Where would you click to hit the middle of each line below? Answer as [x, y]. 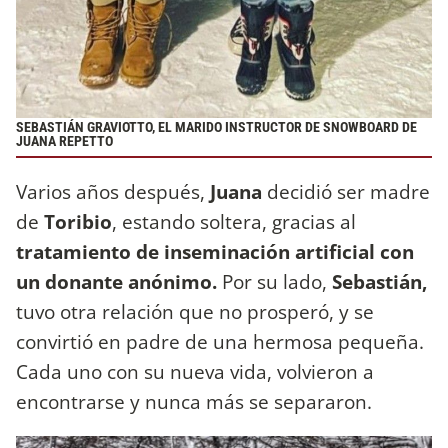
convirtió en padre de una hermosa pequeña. [220, 342]
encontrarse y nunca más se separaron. [196, 402]
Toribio [75, 222]
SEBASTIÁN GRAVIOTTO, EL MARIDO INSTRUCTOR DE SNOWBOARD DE [216, 127]
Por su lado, [272, 282]
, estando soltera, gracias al [234, 222]
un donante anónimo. [116, 282]
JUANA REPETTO [64, 141]
